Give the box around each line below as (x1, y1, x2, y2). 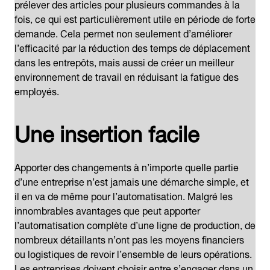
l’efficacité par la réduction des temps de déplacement (14, 37, 250, 56)
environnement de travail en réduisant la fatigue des (14, 66, 239, 85)
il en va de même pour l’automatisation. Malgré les (14, 186, 233, 204)
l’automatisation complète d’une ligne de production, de (14, 215, 256, 233)
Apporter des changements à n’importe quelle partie (14, 157, 239, 175)
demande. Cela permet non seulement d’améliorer (14, 23, 232, 42)
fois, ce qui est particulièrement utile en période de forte (14, 8, 256, 27)
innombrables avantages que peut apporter (14, 200, 200, 219)
